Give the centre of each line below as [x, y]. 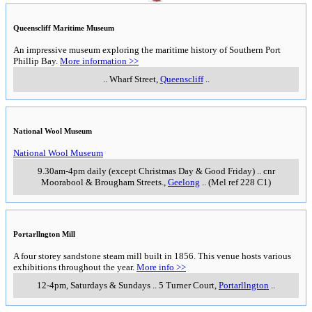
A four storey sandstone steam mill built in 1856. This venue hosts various [152, 256]
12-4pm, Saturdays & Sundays [94, 286]
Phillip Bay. [37, 61]
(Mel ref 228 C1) [240, 182]
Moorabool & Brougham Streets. [102, 182]
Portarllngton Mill [44, 234]
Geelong [184, 182]
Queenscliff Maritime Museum [64, 28]
